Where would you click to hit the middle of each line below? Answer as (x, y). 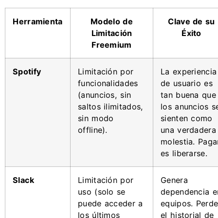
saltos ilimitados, (111, 106)
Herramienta (38, 21)
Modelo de (112, 21)
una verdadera (188, 130)
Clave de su (191, 21)
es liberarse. (184, 153)
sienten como (187, 118)
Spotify (27, 71)
